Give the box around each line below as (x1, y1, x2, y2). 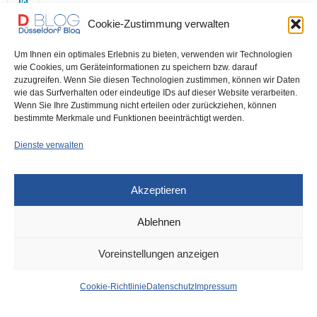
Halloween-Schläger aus (7, 258, 283, 287)
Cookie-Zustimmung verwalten (88, 17, 229, 30)
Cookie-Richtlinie (80, 282, 146, 292)
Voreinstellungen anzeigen (98, 247, 219, 260)
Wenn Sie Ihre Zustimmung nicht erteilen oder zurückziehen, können (14, 100, 277, 110)
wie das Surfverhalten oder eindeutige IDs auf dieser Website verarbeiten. (14, 88, 297, 98)
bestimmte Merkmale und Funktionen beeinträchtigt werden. (14, 113, 244, 123)
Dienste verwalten (14, 140, 83, 150)
